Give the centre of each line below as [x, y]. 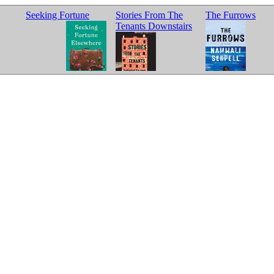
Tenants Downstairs [154, 26]
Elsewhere [46, 79]
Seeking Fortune [57, 15]
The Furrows [231, 15]
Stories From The [149, 15]
